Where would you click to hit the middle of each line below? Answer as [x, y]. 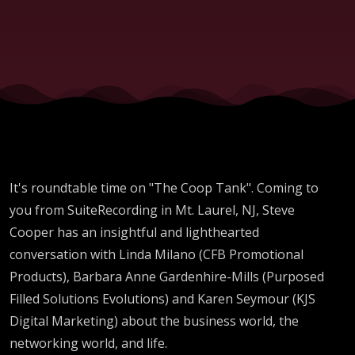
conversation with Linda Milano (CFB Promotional [157, 254]
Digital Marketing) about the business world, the [154, 321]
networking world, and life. [88, 343]
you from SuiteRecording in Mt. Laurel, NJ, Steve [152, 210]
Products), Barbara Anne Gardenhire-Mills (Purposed [167, 276]
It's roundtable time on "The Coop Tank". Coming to [164, 187]
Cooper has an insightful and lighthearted [134, 232]
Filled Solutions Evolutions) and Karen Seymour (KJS [162, 298]
